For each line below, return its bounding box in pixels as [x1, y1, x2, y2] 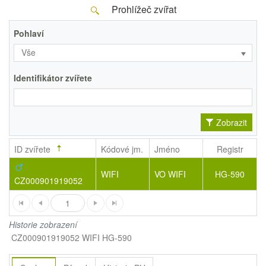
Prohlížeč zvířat [109, 2, 176, 16]
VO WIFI [154, 168, 186, 180]
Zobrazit [216, 116, 247, 128]
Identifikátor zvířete [14, 71, 92, 84]
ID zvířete [14, 143, 51, 155]
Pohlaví [14, 27, 44, 39]
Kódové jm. [101, 143, 144, 155]
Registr [216, 143, 243, 155]
